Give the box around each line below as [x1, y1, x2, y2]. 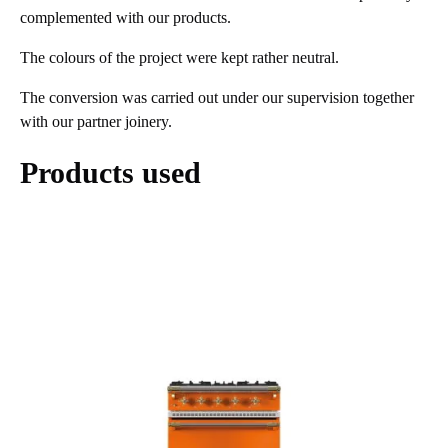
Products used [20, 155, 201, 189]
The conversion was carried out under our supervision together [20, 88, 414, 106]
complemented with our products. [20, 8, 231, 26]
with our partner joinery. [20, 112, 172, 130]
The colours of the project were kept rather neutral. [20, 48, 339, 66]
